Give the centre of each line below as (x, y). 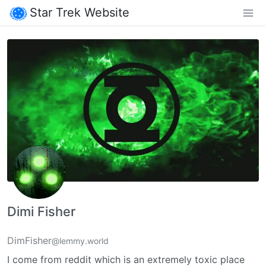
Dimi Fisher (41, 212)
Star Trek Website (80, 12)
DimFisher (29, 241)
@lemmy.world (80, 241)
